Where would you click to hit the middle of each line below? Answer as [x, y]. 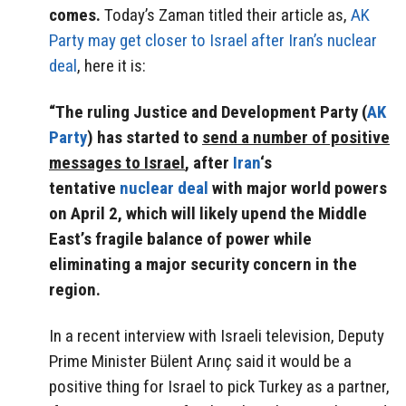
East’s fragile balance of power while [180, 239]
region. [75, 290]
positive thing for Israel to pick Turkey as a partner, [219, 386]
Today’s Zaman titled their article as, [226, 15]
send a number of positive [296, 138]
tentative [84, 188]
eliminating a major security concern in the [203, 265]
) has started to [145, 138]
